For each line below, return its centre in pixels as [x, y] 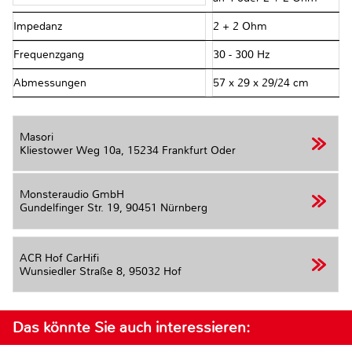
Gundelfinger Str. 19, [73, 208]
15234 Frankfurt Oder [181, 150]
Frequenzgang [50, 55]
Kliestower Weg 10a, [73, 150]
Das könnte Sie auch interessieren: [131, 327]
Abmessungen [51, 83]
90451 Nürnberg [167, 208]
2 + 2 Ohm [240, 27]
